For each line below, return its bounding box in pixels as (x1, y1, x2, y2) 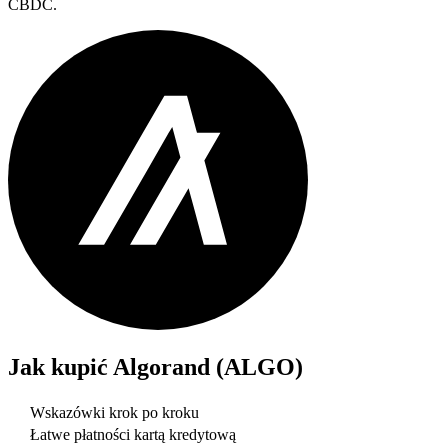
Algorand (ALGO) (113, 353, 303, 380)
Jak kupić (8, 353, 113, 380)
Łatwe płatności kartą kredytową (30, 426, 236, 444)
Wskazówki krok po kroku (30, 404, 199, 422)
